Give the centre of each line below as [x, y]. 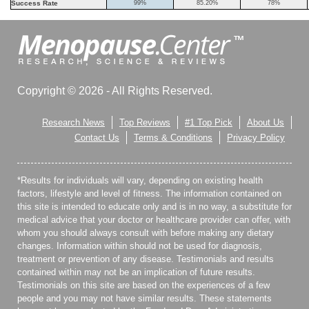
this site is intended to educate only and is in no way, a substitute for [154, 207]
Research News [73, 123]
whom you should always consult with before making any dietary [146, 233]
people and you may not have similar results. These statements [144, 299]
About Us [266, 123]
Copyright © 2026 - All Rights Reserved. [115, 91]
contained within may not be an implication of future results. [136, 272]
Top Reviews [145, 123]
